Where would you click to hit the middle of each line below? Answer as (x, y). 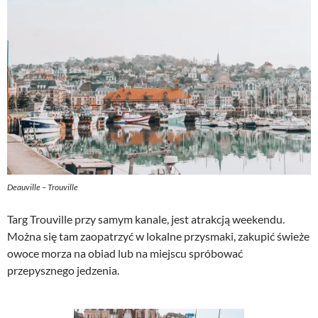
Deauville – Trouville (43, 187)
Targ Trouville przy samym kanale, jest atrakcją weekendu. (146, 219)
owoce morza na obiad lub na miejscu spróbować (125, 253)
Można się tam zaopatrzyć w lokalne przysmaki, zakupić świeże (158, 236)
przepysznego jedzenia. (63, 270)
